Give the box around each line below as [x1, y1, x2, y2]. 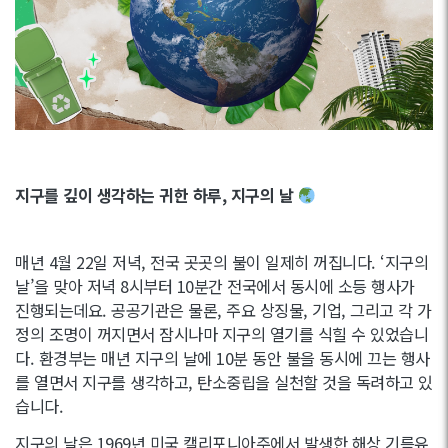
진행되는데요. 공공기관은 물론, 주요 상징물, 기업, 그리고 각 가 [15, 297, 432, 322]
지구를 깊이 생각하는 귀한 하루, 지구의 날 [15, 182, 298, 207]
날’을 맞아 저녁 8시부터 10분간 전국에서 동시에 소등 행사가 [15, 273, 415, 298]
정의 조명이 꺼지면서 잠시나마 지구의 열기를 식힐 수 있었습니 [15, 321, 428, 346]
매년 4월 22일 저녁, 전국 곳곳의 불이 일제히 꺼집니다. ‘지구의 [15, 249, 428, 274]
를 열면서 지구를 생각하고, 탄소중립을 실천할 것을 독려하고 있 [15, 369, 433, 394]
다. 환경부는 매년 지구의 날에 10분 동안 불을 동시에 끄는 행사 [15, 345, 430, 370]
